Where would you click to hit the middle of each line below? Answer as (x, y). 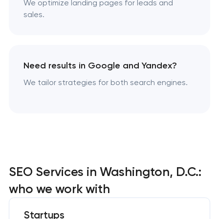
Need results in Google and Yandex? (100, 66)
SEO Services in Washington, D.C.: (105, 171)
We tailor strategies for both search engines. (105, 83)
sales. (34, 15)
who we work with (59, 188)
